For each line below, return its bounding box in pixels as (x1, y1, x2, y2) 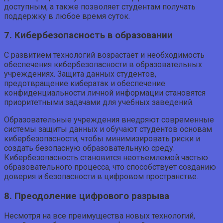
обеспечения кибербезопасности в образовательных (4, 60, 202, 70)
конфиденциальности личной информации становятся (4, 88, 206, 98)
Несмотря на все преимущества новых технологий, (4, 211, 195, 221)
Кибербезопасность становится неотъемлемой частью (4, 153, 208, 163)
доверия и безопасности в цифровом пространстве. (4, 172, 198, 182)
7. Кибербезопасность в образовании (4, 30, 173, 41)
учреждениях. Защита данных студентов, (4, 69, 156, 79)
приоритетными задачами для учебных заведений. (4, 98, 194, 108)
